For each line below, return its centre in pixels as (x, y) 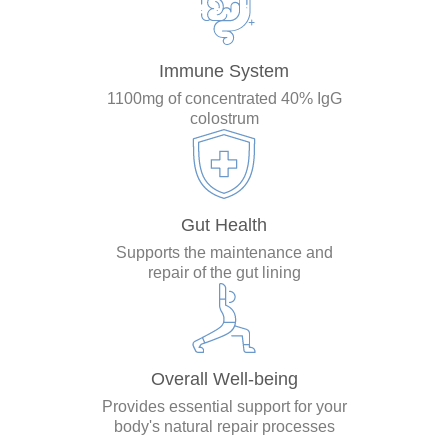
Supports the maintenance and (224, 252)
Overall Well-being (224, 378)
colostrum (224, 118)
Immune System (224, 70)
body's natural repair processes (224, 426)
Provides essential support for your (224, 406)
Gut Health (224, 224)
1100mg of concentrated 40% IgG (224, 98)
